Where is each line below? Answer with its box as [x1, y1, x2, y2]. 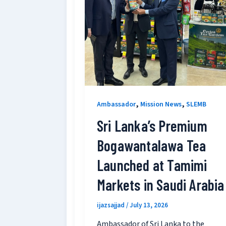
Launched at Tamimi [97, 156, 207, 175]
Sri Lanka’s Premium [97, 117, 207, 135]
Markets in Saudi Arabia [97, 176, 224, 194]
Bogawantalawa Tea [97, 136, 206, 155]
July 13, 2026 [130, 201, 168, 210]
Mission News [140, 99, 182, 109]
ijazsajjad [97, 201, 126, 210]
